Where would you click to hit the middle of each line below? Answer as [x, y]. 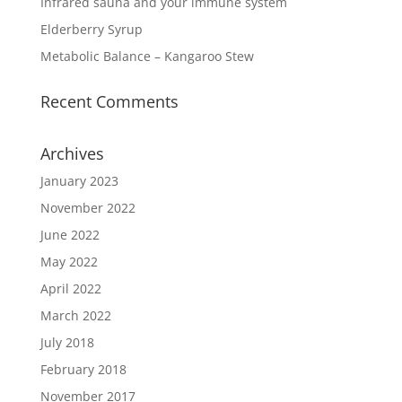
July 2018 [67, 342]
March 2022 [75, 315]
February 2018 [83, 369]
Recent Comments [109, 101]
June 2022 [70, 235]
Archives [72, 153]
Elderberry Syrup [91, 29]
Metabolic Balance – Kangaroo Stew [147, 56]
